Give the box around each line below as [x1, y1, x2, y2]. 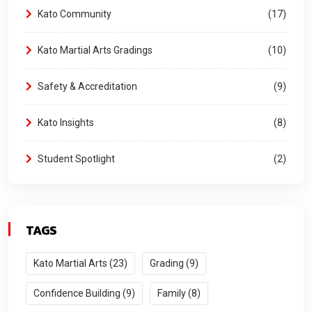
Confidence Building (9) [33, 288, 135, 299]
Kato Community [36, 8, 111, 20]
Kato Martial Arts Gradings [36, 45, 153, 56]
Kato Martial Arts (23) [33, 258, 127, 270]
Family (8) [157, 288, 201, 299]
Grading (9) [150, 258, 198, 270]
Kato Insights [36, 117, 94, 129]
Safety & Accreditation [36, 81, 137, 93]
